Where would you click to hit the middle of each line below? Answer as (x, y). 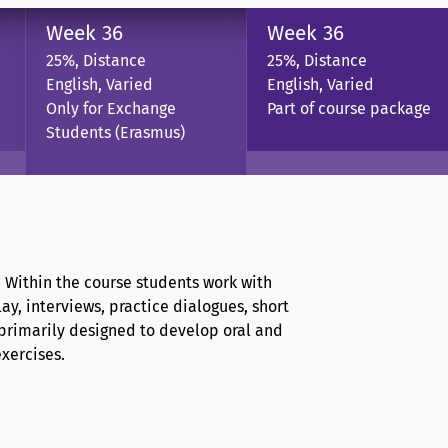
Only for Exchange (111, 108)
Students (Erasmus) (115, 132)
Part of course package (349, 108)
